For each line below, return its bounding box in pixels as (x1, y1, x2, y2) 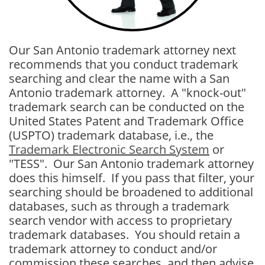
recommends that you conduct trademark (9, 56, 238, 72)
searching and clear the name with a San (9, 70, 230, 86)
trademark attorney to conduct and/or (9, 241, 217, 257)
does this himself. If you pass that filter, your (9, 170, 254, 186)
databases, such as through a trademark (9, 198, 230, 214)
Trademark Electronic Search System (9, 141, 209, 157)
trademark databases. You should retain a (9, 227, 240, 243)
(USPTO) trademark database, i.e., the (9, 127, 214, 143)
